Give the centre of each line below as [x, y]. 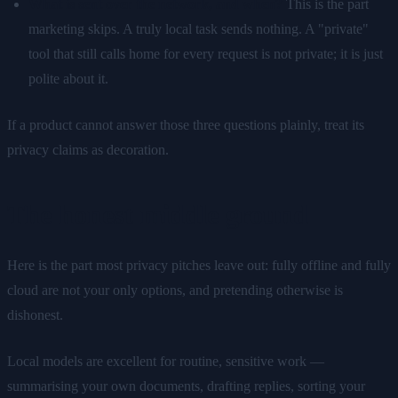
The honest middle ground [158, 214]
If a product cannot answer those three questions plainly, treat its [186, 124]
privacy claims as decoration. [88, 149]
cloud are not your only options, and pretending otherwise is [175, 290]
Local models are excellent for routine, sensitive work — [166, 361]
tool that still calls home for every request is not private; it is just [206, 53]
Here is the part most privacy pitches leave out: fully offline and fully [199, 265]
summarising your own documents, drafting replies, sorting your [186, 386]
